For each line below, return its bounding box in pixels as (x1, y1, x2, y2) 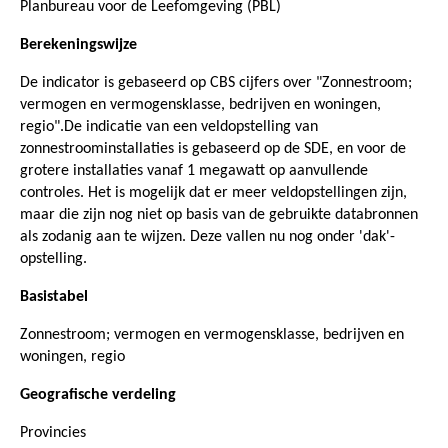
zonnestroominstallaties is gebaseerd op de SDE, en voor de (20, 140, 406, 157)
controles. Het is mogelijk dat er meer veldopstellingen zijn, (20, 184, 407, 201)
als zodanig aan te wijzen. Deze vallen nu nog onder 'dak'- (20, 228, 395, 245)
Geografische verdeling (20, 386, 176, 403)
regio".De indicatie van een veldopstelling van (20, 118, 318, 135)
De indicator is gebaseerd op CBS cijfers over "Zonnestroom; (20, 74, 412, 91)
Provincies (20, 424, 86, 441)
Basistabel (20, 288, 88, 305)
